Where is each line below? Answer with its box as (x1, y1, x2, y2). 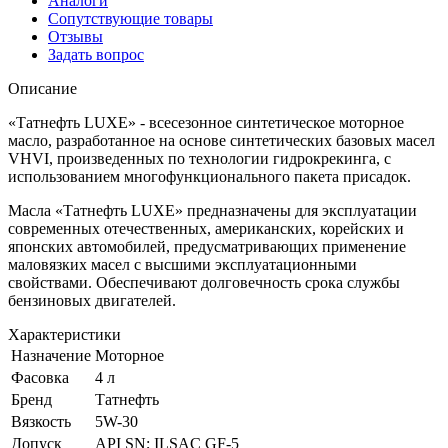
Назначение (11, 347, 91, 365)
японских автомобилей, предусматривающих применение (8, 238, 406, 256)
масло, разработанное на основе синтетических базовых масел (8, 132, 435, 150)
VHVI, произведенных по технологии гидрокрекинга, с (8, 150, 391, 168)
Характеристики (8, 326, 121, 344)
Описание (8, 80, 77, 98)
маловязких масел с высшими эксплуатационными (8, 256, 357, 274)
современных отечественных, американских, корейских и (8, 220, 404, 238)
